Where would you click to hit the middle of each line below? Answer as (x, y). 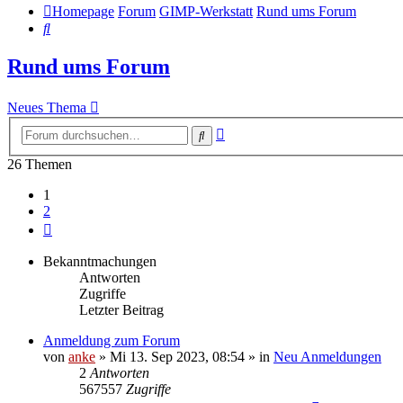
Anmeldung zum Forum (112, 340)
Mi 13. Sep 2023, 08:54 (177, 356)
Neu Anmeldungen (327, 356)
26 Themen (40, 164)
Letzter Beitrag (121, 309)
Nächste (74, 226)
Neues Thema (47, 108)
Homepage (83, 12)
